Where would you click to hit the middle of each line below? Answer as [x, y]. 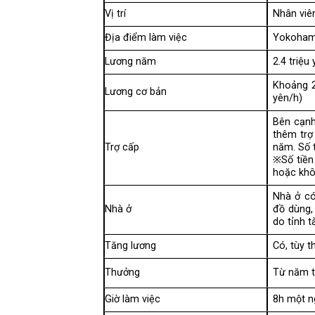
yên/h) [288, 98]
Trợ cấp [122, 148]
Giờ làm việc [133, 300]
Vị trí [115, 14]
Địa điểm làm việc [146, 38]
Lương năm [130, 62]
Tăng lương [130, 246]
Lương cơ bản [136, 92]
